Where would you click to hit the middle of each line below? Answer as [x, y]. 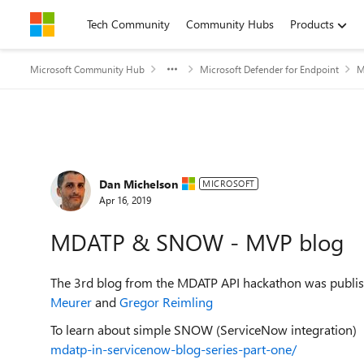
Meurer [71, 302]
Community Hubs [230, 24]
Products [312, 24]
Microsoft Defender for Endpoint [269, 69]
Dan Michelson [139, 184]
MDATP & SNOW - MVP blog [197, 242]
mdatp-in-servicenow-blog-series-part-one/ [173, 349]
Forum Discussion [130, 165]
